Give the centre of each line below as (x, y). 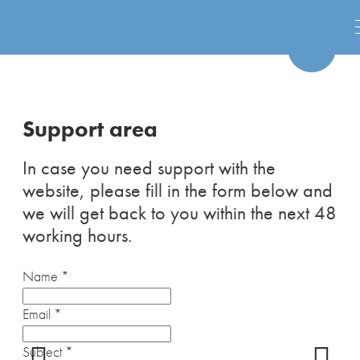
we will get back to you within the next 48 (180, 213)
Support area (90, 129)
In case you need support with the (149, 168)
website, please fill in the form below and (178, 190)
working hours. (77, 235)
